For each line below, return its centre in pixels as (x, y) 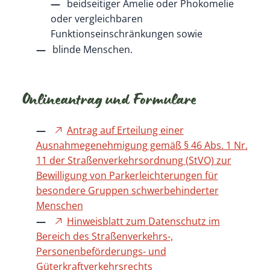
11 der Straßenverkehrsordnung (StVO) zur (133, 160)
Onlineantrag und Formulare (109, 102)
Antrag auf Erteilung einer (125, 130)
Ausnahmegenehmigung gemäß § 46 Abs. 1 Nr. (142, 145)
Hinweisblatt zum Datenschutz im (143, 221)
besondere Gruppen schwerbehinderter (127, 190)
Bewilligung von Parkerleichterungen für (127, 175)
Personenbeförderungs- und (101, 251)
